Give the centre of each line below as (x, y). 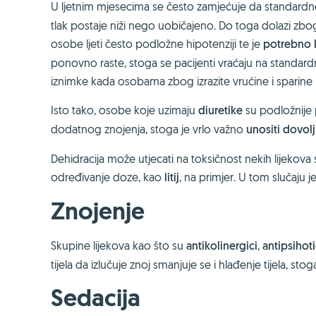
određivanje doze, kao (106, 177)
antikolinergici (222, 246)
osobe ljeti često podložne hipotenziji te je (157, 44)
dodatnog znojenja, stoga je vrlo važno (148, 129)
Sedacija (96, 298)
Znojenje (98, 211)
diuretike (220, 110)
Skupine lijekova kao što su (119, 245)
